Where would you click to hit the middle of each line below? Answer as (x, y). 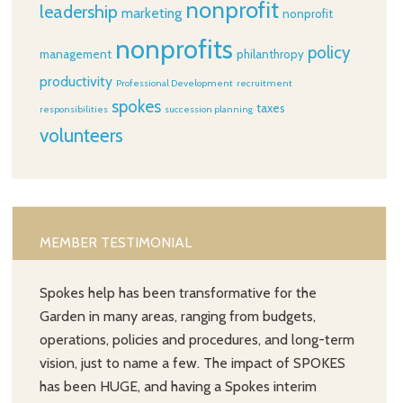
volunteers (82, 135)
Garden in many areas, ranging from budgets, (178, 316)
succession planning (209, 109)
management (76, 54)
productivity (76, 81)
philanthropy (271, 54)
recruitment (265, 83)
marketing (152, 13)
